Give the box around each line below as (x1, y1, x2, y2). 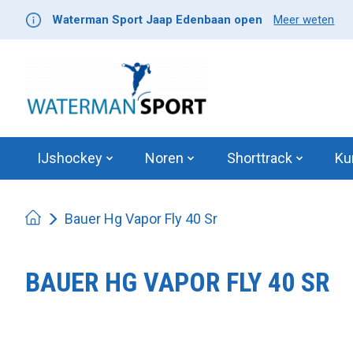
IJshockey (37, 150, 102, 167)
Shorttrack (226, 150, 292, 167)
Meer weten (273, 13, 335, 28)
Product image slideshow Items (24, 325, 221, 341)
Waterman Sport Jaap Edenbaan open (52, 13, 263, 28)
